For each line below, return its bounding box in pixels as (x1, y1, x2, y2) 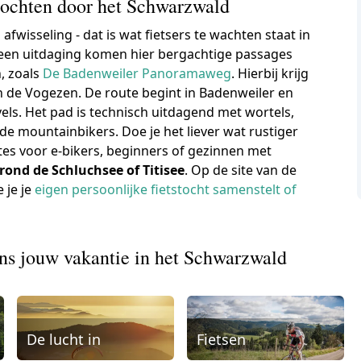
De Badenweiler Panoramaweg (43, 64, 232, 82)
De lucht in (27, 329, 102, 349)
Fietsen (196, 329, 246, 349)
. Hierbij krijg (231, 64, 309, 82)
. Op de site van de (185, 160, 297, 179)
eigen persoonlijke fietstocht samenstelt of (35, 180, 297, 198)
